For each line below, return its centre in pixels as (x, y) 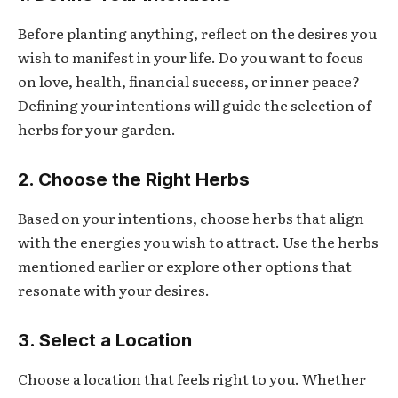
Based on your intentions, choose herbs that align (191, 218)
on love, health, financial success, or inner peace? (189, 81)
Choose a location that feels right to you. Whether (192, 379)
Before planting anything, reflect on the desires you (197, 33)
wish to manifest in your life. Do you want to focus (191, 57)
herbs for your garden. (97, 129)
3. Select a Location (105, 339)
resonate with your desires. (114, 290)
